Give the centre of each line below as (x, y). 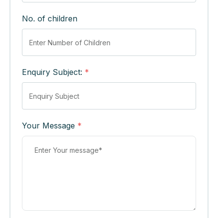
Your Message (50, 126)
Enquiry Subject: (53, 72)
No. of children (50, 18)
